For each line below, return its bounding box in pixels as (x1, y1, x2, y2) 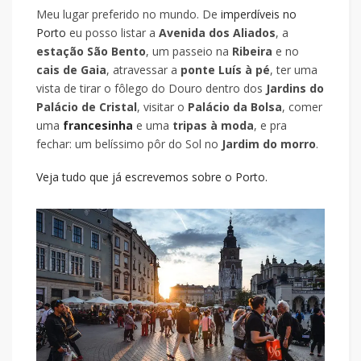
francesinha (63, 117, 136, 133)
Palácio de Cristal (36, 98, 137, 114)
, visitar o (137, 98, 188, 114)
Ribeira (232, 43, 276, 59)
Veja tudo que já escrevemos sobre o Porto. (36, 168, 268, 185)
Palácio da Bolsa (188, 98, 282, 114)
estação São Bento (36, 43, 146, 59)
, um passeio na (146, 43, 232, 59)
